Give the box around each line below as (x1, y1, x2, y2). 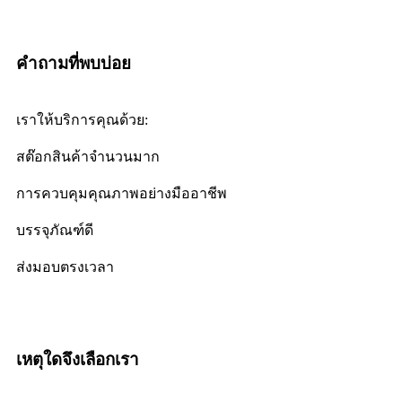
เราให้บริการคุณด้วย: (16, 111, 148, 127)
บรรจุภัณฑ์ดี (16, 222, 93, 238)
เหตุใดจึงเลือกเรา (16, 349, 139, 369)
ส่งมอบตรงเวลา (16, 258, 114, 275)
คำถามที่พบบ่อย (16, 53, 131, 73)
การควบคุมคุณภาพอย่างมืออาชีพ (16, 185, 227, 201)
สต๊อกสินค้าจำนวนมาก (16, 148, 160, 164)
